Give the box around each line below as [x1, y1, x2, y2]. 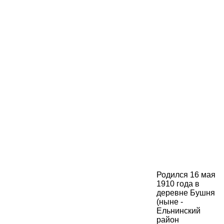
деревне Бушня [156, 188, 215, 197]
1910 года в [156, 179, 199, 188]
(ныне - [156, 197, 183, 206]
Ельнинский [156, 206, 200, 215]
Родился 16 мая [156, 170, 215, 179]
